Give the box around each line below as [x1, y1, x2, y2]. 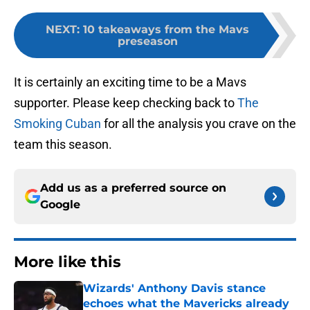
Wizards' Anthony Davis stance [83, 282, 266, 295]
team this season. [14, 137, 112, 152]
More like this [14, 253, 121, 272]
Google [40, 198, 80, 212]
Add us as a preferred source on [40, 181, 226, 195]
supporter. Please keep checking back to [14, 95, 237, 111]
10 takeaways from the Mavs [83, 23, 249, 37]
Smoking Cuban [14, 116, 101, 131]
